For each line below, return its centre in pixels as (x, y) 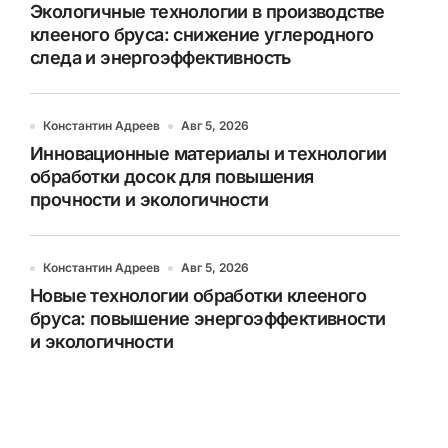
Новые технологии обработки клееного (198, 295)
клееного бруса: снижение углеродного (202, 34)
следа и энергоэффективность (160, 57)
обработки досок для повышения (172, 176)
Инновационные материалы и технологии (208, 153)
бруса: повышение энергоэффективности (208, 318)
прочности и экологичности (149, 199)
